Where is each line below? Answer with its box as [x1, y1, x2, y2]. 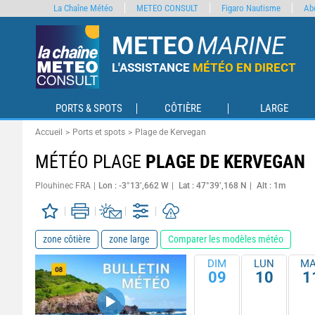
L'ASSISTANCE [112, 60, 190, 75]
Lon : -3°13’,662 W [98, 181, 169, 191]
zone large [109, 233, 150, 245]
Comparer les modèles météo [168, 233, 283, 245]
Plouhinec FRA [35, 181, 91, 191]
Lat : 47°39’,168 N [179, 181, 247, 191]
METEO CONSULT [136, 3, 198, 13]
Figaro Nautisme [221, 3, 281, 13]
